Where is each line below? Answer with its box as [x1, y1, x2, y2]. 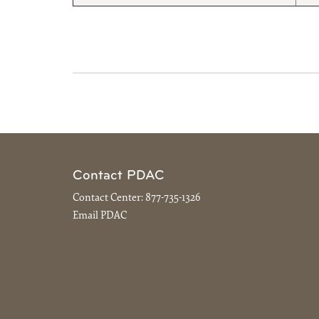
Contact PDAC [73, 169, 164, 183]
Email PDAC [73, 211, 127, 222]
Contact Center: [73, 192, 145, 204]
